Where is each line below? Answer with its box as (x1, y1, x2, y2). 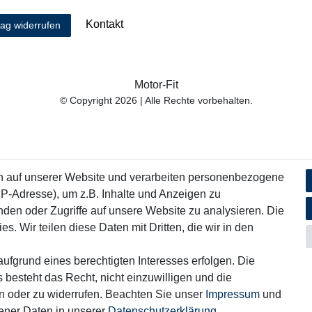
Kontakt (85, 18, 123, 31)
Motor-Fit (134, 79, 178, 91)
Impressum (205, 288, 260, 300)
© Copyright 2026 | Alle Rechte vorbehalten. (59, 95, 253, 107)
